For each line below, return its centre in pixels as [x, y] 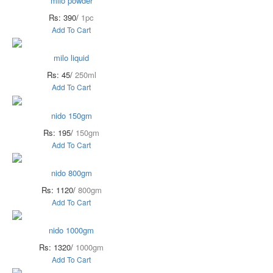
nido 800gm [71, 172]
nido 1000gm [71, 230]
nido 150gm [71, 115]
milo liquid [71, 58]
